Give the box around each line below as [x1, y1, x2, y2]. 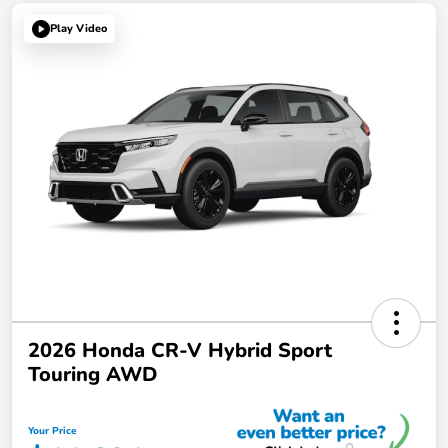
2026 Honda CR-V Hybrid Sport [28, 336, 332, 364]
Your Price [28, 423, 76, 438]
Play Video [50, 21, 107, 37]
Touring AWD [28, 360, 157, 388]
